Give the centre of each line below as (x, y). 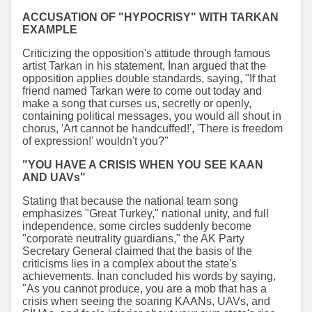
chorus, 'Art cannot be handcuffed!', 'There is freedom (153, 128)
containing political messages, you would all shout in (152, 116)
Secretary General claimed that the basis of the (137, 251)
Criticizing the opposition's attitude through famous (146, 53)
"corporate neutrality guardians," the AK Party (133, 238)
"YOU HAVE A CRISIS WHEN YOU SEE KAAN (143, 164)
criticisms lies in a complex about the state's (130, 263)
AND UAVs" (54, 177)
